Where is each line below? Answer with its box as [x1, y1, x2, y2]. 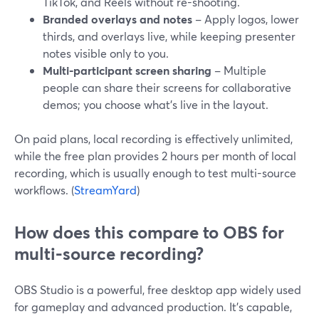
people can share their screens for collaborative [43, 80, 291, 95]
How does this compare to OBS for [14, 221, 284, 244]
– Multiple [211, 63, 266, 78]
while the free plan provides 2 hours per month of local [14, 148, 296, 163]
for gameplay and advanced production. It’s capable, [14, 299, 292, 314]
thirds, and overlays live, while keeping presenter [43, 28, 296, 43]
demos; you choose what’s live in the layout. [43, 97, 268, 112]
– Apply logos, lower [192, 11, 299, 26]
